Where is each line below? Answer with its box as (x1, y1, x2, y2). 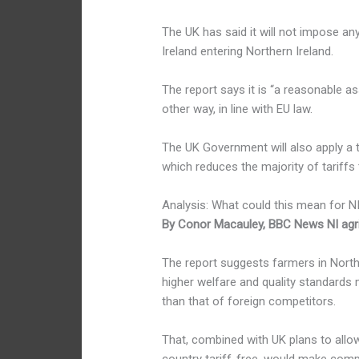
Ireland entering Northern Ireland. (162, 44, 334, 59)
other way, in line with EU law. (162, 102, 313, 117)
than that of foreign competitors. (162, 294, 337, 309)
